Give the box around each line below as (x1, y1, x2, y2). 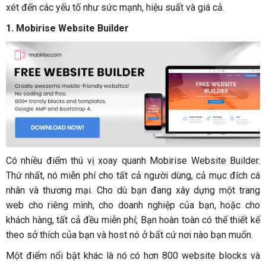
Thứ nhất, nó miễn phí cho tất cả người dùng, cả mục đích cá (6, 169, 260, 181)
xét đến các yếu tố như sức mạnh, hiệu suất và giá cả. (6, 2, 224, 14)
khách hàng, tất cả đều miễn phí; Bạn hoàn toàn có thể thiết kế (6, 214, 260, 226)
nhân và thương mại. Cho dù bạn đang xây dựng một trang (6, 184, 260, 196)
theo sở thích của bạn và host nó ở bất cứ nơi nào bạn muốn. (6, 229, 253, 240)
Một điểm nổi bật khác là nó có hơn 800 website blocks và (6, 249, 260, 261)
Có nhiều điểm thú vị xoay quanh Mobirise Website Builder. (6, 154, 260, 166)
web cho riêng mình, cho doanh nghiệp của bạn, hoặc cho (6, 199, 260, 211)
